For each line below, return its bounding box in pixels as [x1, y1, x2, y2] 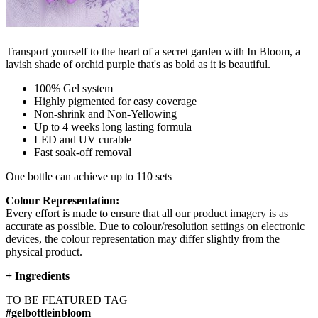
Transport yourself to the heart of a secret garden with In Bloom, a [6, 45, 300, 58]
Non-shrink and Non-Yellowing [34, 108, 177, 121]
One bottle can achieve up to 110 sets [6, 170, 172, 183]
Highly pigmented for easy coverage [34, 95, 197, 108]
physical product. [6, 246, 82, 258]
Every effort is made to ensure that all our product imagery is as [6, 207, 288, 220]
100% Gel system [34, 82, 113, 95]
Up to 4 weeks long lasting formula [34, 121, 192, 133]
